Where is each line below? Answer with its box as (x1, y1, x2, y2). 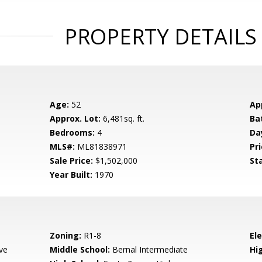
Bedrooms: (50, 127, 95, 138)
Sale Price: (50, 155, 94, 166)
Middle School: (50, 244, 111, 255)
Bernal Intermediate (110, 244, 188, 255)
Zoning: (50, 230, 82, 241)
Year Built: (50, 169, 93, 180)
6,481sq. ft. (101, 113, 145, 124)
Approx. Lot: (50, 113, 101, 124)
